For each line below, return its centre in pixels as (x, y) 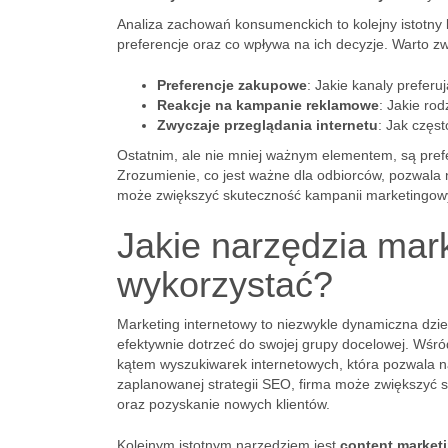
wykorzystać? (225, 284)
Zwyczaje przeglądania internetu (267, 125)
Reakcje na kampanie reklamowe (268, 105)
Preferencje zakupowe (232, 85)
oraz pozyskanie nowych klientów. (223, 404)
